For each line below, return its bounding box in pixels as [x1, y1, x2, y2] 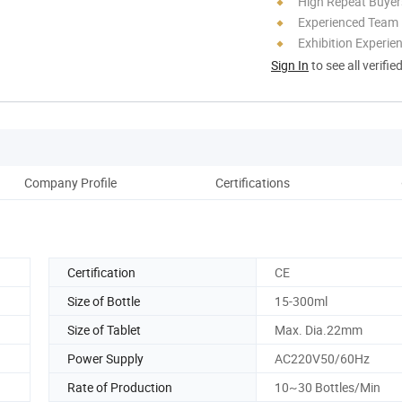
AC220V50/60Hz [275, 349, 370, 367]
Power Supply [67, 349, 144, 367]
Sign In [271, 56, 309, 74]
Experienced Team [298, 13, 398, 31]
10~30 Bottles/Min [275, 378, 380, 396]
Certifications [214, 173, 290, 191]
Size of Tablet [67, 320, 141, 338]
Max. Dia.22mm [275, 320, 363, 338]
